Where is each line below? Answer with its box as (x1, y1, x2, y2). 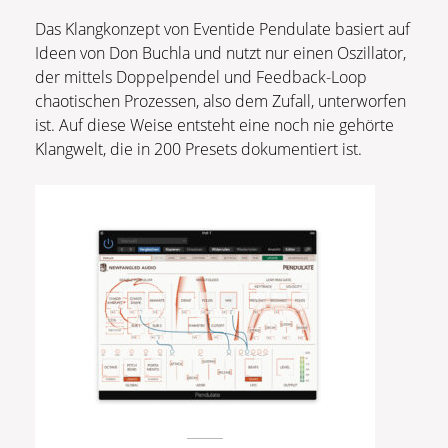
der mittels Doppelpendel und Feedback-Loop (35, 65, 367, 88)
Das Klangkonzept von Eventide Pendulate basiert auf (35, 17, 410, 40)
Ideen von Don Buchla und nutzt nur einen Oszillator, (35, 41, 406, 64)
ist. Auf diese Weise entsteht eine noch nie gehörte (35, 113, 394, 136)
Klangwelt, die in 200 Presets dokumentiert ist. (35, 137, 390, 160)
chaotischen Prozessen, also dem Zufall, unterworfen (35, 89, 406, 112)
